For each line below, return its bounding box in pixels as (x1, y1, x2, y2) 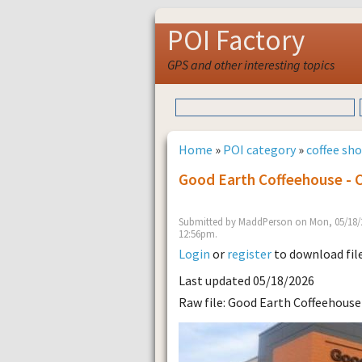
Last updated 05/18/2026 (179, 272, 314, 289)
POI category (223, 141, 296, 158)
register (227, 245, 271, 262)
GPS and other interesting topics (167, 57, 335, 73)
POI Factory (167, 23, 305, 58)
